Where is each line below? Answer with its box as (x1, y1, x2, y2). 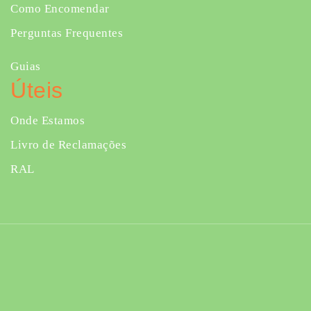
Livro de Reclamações (10, 138, 126, 151)
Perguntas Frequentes (10, 26, 123, 40)
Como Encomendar (10, 2, 110, 15)
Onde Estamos (10, 114, 85, 127)
